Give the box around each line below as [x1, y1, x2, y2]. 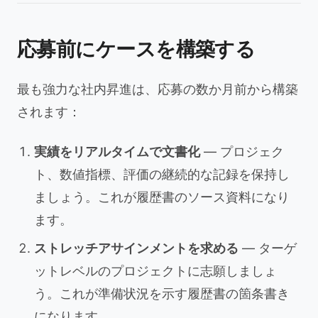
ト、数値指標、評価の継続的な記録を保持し [34, 167, 290, 182]
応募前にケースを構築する [17, 37, 256, 61]
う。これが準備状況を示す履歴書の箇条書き [34, 286, 290, 301]
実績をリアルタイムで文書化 [34, 144, 200, 159]
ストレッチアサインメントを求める [34, 241, 238, 256]
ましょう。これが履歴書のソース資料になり [34, 190, 290, 204]
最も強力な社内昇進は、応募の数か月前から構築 [17, 82, 298, 97]
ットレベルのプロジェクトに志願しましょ [34, 263, 277, 278]
